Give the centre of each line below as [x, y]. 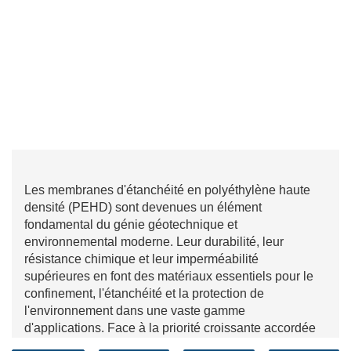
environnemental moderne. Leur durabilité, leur [154, 242]
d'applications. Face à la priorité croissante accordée [170, 328]
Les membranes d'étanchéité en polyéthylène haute [167, 190]
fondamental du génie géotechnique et [131, 224]
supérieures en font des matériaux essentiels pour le [169, 276]
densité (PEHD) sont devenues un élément [143, 207]
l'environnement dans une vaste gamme [135, 311]
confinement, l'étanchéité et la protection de [144, 293]
